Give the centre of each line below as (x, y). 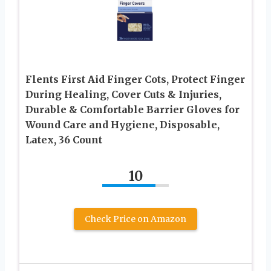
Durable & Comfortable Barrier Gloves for (132, 110)
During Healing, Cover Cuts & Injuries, (123, 95)
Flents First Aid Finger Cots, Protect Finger (135, 80)
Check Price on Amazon (135, 219)
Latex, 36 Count (64, 140)
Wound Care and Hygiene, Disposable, (122, 125)
